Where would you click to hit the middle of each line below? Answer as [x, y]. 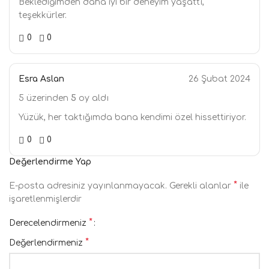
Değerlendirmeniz [47, 243]
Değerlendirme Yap [50, 162]
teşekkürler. [43, 15]
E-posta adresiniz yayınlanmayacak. [88, 186]
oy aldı [92, 98]
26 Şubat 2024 [219, 79]
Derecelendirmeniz [49, 223]
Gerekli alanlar [201, 186]
